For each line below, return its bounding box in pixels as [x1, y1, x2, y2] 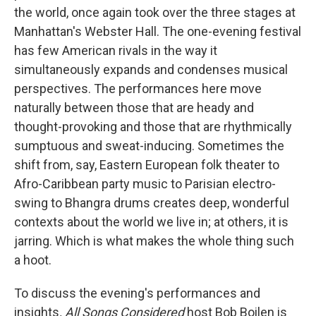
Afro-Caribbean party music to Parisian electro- [14, 176, 276, 192]
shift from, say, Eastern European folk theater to [14, 157, 279, 173]
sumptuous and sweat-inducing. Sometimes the [14, 138, 284, 154]
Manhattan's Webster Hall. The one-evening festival [14, 24, 301, 39]
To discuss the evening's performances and [14, 286, 260, 301]
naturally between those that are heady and [14, 100, 254, 116]
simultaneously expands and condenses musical [14, 62, 288, 78]
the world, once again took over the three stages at [14, 5, 296, 20]
